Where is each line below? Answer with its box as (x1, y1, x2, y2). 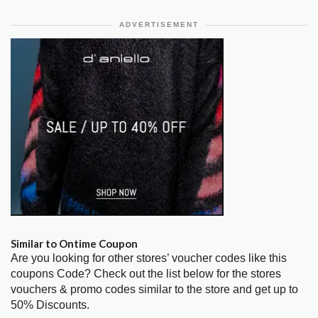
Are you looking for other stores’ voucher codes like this (11, 252, 287, 265)
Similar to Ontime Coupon (11, 237, 138, 251)
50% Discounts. (11, 299, 89, 312)
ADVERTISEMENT (119, 20, 199, 28)
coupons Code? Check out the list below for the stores (11, 268, 281, 280)
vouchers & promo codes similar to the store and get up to (11, 283, 298, 296)
